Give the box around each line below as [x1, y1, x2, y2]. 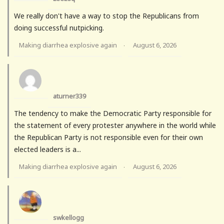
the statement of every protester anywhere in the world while [14, 120, 216, 130]
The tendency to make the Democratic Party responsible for [14, 108, 211, 118]
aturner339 [53, 91, 86, 101]
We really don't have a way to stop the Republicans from [14, 11, 199, 21]
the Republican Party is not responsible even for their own [14, 132, 203, 142]
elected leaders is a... [14, 144, 81, 154]
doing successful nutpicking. [14, 23, 104, 33]
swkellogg [53, 213, 84, 222]
